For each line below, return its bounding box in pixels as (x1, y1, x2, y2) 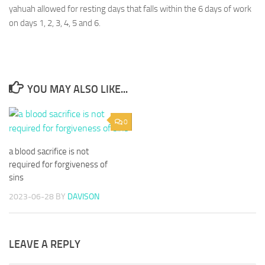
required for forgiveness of (9, 159, 108, 170)
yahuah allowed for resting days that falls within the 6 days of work (9, 4, 251, 14)
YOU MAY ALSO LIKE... (27, 83, 128, 96)
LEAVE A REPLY (9, 238, 80, 251)
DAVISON (67, 192, 99, 202)
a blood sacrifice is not (9, 146, 89, 157)
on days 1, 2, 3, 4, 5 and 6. (9, 18, 101, 28)
